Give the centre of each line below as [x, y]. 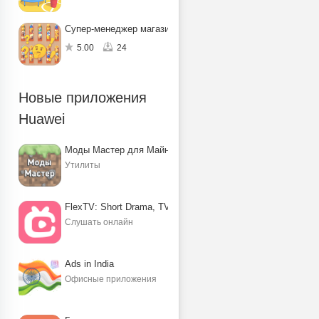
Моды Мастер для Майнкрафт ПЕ [138, 150]
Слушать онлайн [99, 222]
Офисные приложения [111, 279]
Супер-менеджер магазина [122, 29]
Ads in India [89, 264]
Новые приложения [83, 98]
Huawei [42, 119]
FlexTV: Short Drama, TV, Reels [132, 207]
